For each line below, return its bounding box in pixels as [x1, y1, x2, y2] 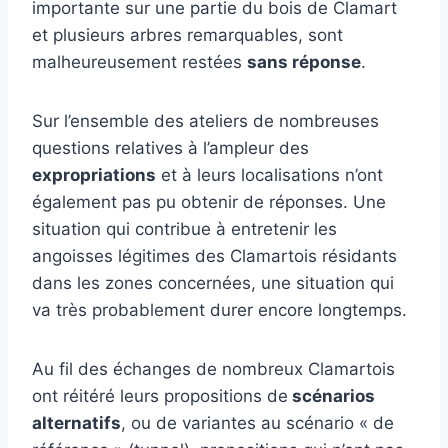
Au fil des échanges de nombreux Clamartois [32, 359, 395, 380]
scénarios [288, 386, 375, 407]
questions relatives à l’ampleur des [32, 138, 309, 159]
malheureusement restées [32, 52, 247, 73]
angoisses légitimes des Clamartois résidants [32, 246, 397, 267]
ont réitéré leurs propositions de [32, 386, 288, 407]
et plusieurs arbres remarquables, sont [32, 25, 343, 46]
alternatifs [32, 413, 121, 434]
